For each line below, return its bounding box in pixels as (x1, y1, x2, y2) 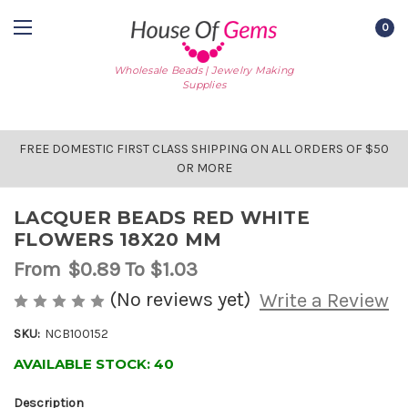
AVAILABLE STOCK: (14, 355, 154, 373)
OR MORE (176, 160, 232, 176)
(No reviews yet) (109, 287, 250, 311)
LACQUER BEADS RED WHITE (14, 207, 310, 229)
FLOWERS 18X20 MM (14, 229, 221, 250)
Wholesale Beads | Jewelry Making (114, 63, 294, 76)
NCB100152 (44, 326, 108, 342)
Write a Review (259, 289, 389, 313)
